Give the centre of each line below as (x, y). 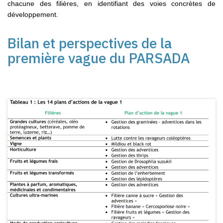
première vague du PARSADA (99, 58)
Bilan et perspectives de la (90, 43)
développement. (33, 14)
